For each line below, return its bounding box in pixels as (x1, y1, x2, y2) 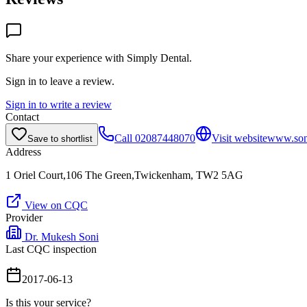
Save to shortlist (27, 133, 93, 144)
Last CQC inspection (5, 243, 97, 255)
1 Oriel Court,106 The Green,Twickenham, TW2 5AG (5, 169, 243, 181)
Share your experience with (5, 51, 127, 64)
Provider (5, 211, 42, 223)
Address (5, 145, 41, 158)
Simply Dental (127, 51, 189, 64)
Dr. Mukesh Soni (25, 230, 99, 243)
